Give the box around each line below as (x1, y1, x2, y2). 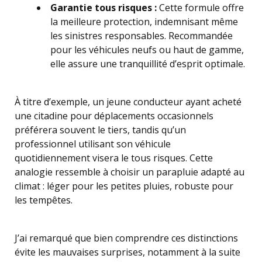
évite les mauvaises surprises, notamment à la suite (15, 246, 240, 258)
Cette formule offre (157, 1, 244, 14)
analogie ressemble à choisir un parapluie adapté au (15, 166, 244, 178)
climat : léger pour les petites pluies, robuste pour (15, 180, 233, 192)
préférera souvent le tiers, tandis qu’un (15, 123, 186, 136)
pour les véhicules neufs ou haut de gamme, (50, 43, 244, 56)
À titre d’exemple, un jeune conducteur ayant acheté (15, 95, 242, 108)
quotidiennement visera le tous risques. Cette (15, 151, 213, 164)
